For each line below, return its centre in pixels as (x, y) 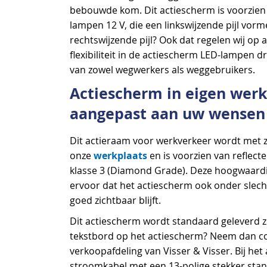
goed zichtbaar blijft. (115, 200)
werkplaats (120, 155)
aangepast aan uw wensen (167, 114)
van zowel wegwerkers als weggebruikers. (162, 70)
